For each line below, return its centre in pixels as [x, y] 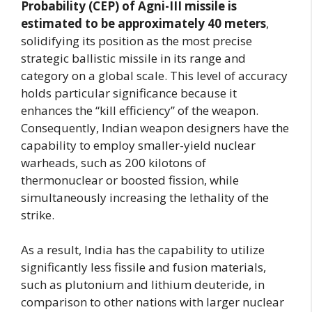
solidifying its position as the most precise [136, 40]
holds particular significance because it [129, 93]
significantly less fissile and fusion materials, [143, 267]
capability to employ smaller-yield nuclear [138, 145]
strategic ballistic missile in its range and [133, 58]
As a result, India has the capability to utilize [143, 250]
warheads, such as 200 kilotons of [114, 162]
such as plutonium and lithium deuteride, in [143, 285]
